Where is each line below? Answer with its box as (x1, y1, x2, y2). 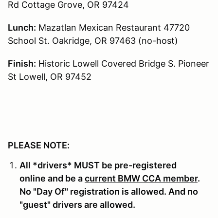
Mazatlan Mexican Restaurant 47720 (36, 22, 190, 33)
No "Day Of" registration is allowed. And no (19, 186, 198, 197)
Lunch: (8, 22, 36, 33)
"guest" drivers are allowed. (19, 199, 137, 210)
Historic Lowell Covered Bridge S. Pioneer (36, 58, 209, 69)
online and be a (19, 173, 85, 183)
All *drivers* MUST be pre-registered (19, 160, 177, 170)
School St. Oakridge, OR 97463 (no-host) (8, 35, 178, 46)
